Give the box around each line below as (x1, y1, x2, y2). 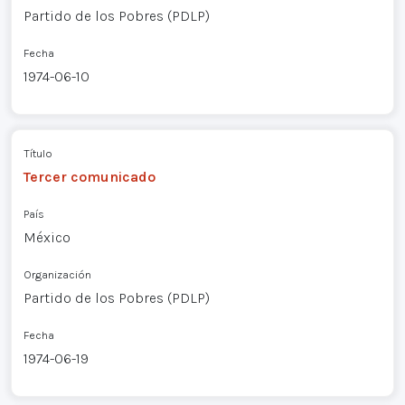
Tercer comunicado (23, 167, 155, 185)
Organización (23, 267, 91, 281)
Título (23, 146, 52, 160)
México (23, 228, 71, 246)
